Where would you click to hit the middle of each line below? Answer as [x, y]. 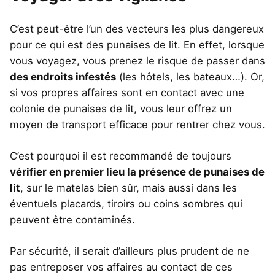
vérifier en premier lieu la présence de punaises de [137, 172]
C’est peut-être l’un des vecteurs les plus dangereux [137, 29]
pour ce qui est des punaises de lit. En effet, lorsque [137, 45]
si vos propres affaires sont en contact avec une [127, 92]
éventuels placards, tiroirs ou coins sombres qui [126, 203]
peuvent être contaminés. [72, 219]
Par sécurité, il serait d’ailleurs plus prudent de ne [130, 251]
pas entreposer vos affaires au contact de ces [121, 267]
